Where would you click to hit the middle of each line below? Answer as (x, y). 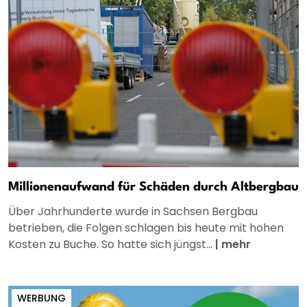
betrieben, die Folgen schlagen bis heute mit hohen (146, 228)
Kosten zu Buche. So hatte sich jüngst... (112, 245)
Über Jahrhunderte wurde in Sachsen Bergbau (133, 212)
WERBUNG (41, 298)
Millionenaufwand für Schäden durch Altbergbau (153, 187)
